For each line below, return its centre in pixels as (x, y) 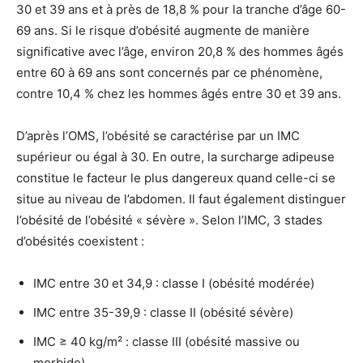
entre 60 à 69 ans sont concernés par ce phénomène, (169, 73)
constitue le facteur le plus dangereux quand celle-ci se (176, 178)
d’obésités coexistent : (80, 241)
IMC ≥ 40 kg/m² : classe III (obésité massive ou (167, 342)
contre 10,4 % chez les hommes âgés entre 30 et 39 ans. (179, 94)
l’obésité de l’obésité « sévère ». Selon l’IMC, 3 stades (169, 220)
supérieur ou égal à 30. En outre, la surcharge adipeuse (175, 157)
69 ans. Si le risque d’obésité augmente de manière (163, 31)
